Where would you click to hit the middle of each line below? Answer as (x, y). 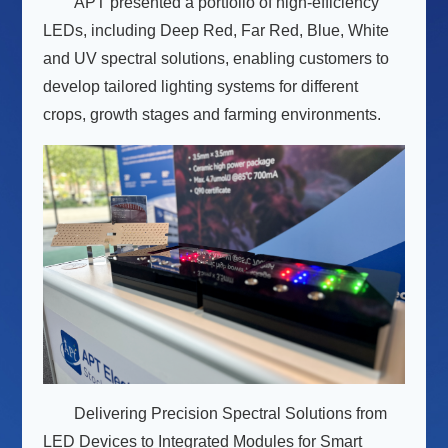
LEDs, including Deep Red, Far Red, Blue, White (216, 31)
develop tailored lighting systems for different (201, 87)
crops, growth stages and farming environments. (212, 115)
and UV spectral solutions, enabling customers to (216, 59)
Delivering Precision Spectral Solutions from (230, 413)
